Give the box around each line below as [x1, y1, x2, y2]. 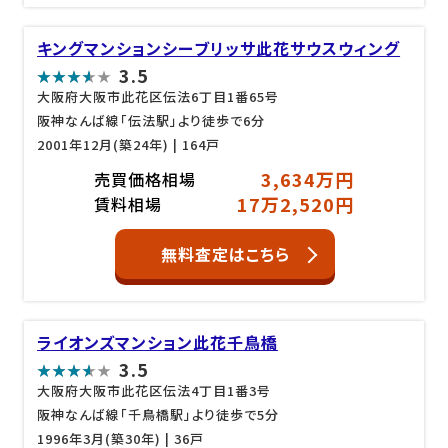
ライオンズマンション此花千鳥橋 [37, 330, 279, 354]
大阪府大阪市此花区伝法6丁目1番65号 [37, 86, 280, 106]
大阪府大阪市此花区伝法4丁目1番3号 [37, 381, 272, 400]
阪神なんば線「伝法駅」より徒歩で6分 [37, 110, 266, 130]
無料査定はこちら [160, 242, 290, 266]
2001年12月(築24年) [37, 134, 170, 154]
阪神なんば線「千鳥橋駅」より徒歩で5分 [37, 405, 280, 424]
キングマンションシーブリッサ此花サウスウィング [37, 35, 401, 60]
